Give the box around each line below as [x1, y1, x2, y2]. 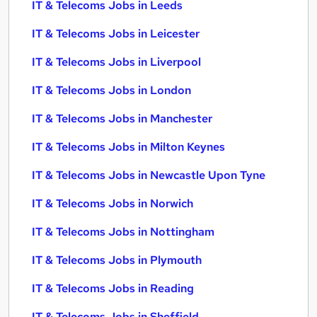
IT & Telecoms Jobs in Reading [32, 281, 194, 296]
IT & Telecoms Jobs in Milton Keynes [32, 139, 225, 154]
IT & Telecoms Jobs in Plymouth [32, 253, 202, 267]
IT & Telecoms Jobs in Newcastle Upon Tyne [32, 168, 265, 183]
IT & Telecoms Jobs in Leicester [32, 26, 200, 41]
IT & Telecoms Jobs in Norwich [32, 196, 193, 211]
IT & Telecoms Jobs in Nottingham [32, 224, 214, 239]
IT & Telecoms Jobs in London [32, 83, 191, 98]
